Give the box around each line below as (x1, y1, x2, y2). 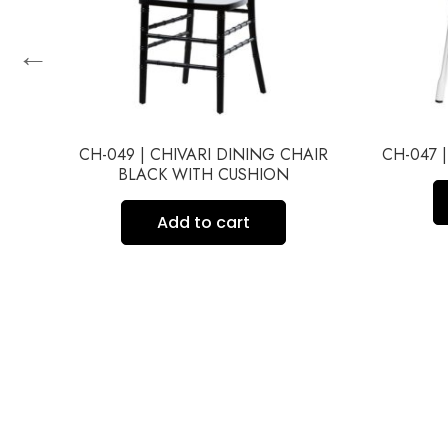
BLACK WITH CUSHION (117, 162, 289, 186)
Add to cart (156, 210, 250, 234)
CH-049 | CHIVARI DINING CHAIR (78, 142, 328, 166)
